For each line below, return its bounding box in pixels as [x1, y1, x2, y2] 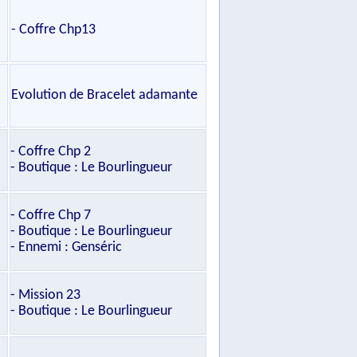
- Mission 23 [10, 288, 80, 303]
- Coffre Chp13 [11, 22, 96, 37]
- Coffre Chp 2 [10, 144, 91, 159]
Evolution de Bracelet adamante [11, 88, 198, 103]
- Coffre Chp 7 [10, 208, 91, 223]
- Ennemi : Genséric [10, 240, 122, 255]
